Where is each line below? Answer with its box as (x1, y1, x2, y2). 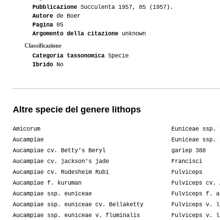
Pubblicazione (32, 4, 77, 11)
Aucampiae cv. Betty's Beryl (13, 147, 106, 155)
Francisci (171, 158, 202, 165)
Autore (32, 13, 53, 20)
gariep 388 (171, 147, 206, 155)
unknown (118, 30, 146, 38)
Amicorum (13, 126, 40, 133)
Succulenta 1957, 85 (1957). (77, 4, 173, 11)
